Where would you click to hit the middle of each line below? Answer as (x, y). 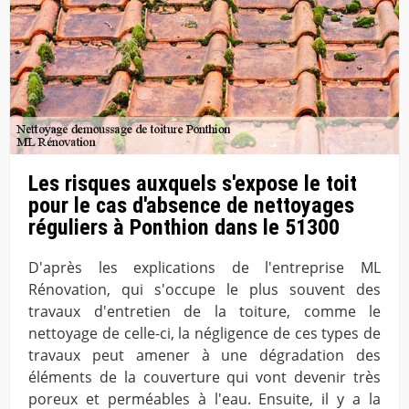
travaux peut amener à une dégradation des (204, 356)
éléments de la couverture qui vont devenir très (204, 378)
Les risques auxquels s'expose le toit (193, 184)
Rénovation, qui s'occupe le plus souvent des (204, 290)
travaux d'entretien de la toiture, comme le (204, 312)
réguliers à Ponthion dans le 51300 (184, 228)
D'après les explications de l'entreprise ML (204, 268)
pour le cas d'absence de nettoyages (191, 206)
